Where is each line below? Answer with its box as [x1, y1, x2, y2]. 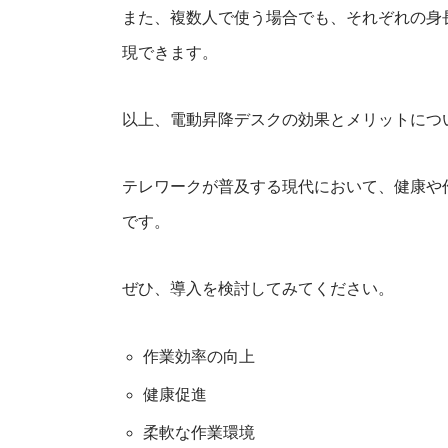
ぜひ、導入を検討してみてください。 [122, 280, 394, 297]
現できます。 [122, 44, 218, 61]
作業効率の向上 [142, 348, 255, 365]
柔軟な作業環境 [142, 424, 255, 441]
